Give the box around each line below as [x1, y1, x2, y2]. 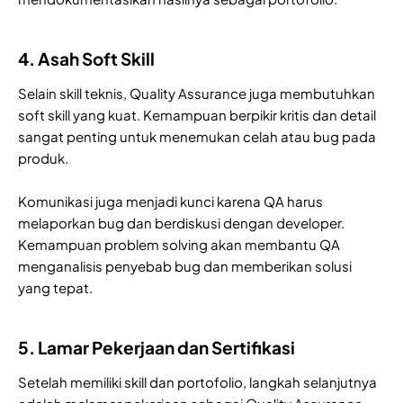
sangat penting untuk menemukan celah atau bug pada [18, 128, 376, 146]
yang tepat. [18, 279, 93, 297]
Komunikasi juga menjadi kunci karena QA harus [18, 193, 323, 210]
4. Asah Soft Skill [18, 48, 155, 70]
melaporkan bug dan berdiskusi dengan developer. [18, 214, 345, 232]
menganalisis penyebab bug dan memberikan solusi [18, 257, 352, 275]
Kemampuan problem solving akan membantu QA [18, 236, 340, 254]
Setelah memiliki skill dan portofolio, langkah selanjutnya [18, 373, 377, 391]
